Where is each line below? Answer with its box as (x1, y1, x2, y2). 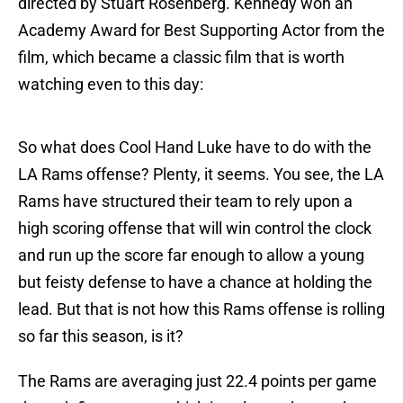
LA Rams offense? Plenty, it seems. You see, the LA (18, 165, 384, 184)
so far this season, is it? (18, 327, 184, 346)
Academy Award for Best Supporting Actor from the (18, 21, 385, 40)
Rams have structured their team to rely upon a (18, 192, 353, 211)
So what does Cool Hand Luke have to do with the (18, 138, 372, 157)
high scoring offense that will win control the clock (18, 219, 372, 238)
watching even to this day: (18, 75, 203, 94)
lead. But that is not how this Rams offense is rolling (18, 300, 385, 319)
